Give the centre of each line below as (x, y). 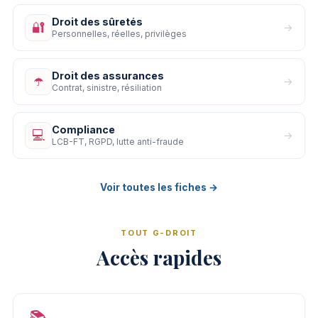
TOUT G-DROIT (159, 232)
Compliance (83, 129)
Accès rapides (159, 257)
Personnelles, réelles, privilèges (119, 33)
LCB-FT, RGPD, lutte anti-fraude (118, 141)
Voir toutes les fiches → (159, 187)
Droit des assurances (108, 75)
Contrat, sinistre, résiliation (107, 87)
